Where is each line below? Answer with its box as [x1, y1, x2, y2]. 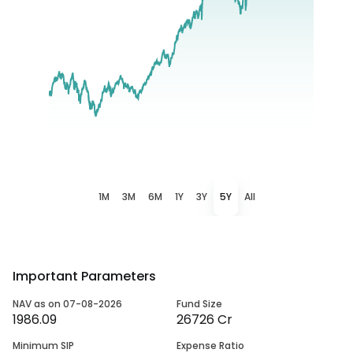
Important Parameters [13, 266, 156, 285]
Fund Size [176, 296, 222, 310]
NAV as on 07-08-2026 [13, 296, 122, 310]
